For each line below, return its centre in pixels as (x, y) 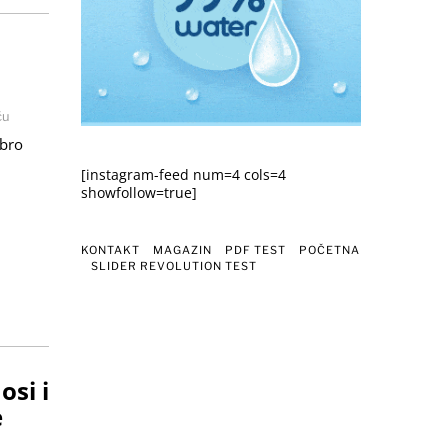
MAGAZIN (182, 249)
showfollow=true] (139, 192)
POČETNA (329, 249)
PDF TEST (255, 249)
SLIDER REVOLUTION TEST (174, 265)
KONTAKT (110, 249)
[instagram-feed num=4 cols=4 (183, 174)
